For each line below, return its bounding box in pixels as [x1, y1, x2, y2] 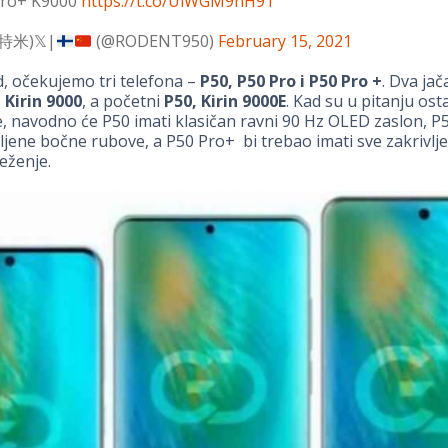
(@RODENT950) [92, 30, 219, 53]
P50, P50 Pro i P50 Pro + [199, 70, 382, 93]
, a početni [81, 90, 164, 113]
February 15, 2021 [218, 30, 353, 53]
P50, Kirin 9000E [163, 90, 286, 113]
